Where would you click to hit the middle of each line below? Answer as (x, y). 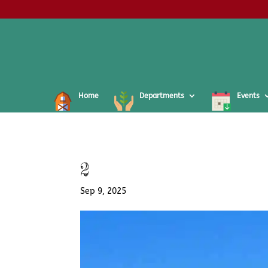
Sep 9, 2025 (103, 191)
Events (248, 96)
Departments (162, 96)
